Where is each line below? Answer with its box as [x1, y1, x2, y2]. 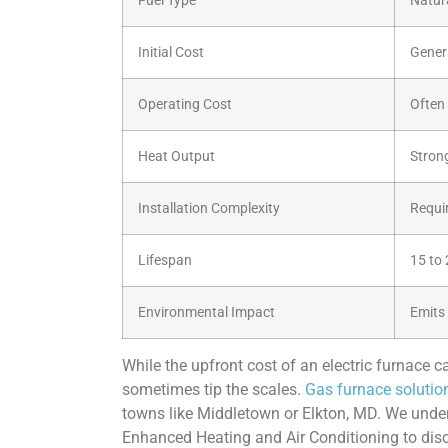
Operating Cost [138, 95, 232, 113]
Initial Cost [138, 43, 204, 61]
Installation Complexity [138, 199, 280, 217]
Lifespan [138, 251, 192, 269]
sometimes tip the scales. [122, 379, 305, 399]
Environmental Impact [138, 303, 275, 321]
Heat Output [138, 147, 215, 165]
